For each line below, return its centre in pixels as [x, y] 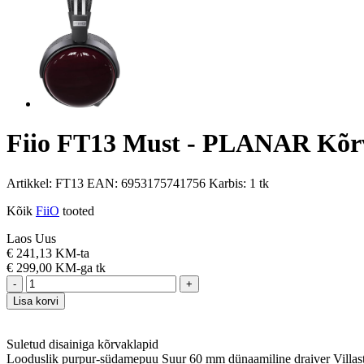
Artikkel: [31, 183]
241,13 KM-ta [53, 253]
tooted [77, 210]
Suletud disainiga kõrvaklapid [82, 344]
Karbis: [229, 183]
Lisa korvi [36, 301]
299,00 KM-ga [56, 267]
